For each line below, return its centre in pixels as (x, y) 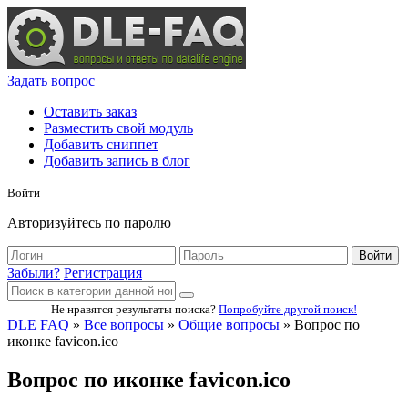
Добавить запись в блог (117, 161)
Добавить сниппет (101, 144)
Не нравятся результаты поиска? (135, 309)
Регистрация (103, 273)
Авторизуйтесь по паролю (89, 223)
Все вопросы (124, 325)
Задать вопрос (51, 81)
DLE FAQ (38, 325)
